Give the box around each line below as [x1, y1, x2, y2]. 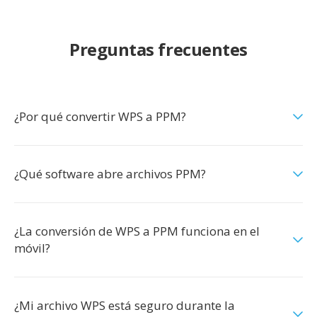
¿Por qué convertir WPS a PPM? [14, 108, 186, 125]
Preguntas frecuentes [69, 38, 248, 61]
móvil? [14, 240, 50, 256]
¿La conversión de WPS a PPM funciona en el [14, 223, 260, 239]
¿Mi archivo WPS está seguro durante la [14, 297, 235, 313]
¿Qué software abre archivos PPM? [14, 166, 206, 182]
